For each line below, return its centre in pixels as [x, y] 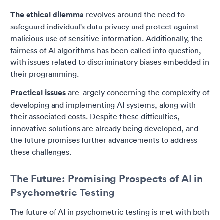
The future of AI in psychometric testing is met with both [110, 212]
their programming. [44, 74]
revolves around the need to [134, 14]
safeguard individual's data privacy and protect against [105, 27]
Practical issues [38, 93]
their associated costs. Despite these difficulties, [95, 117]
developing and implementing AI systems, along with [103, 105]
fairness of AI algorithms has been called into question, [106, 50]
